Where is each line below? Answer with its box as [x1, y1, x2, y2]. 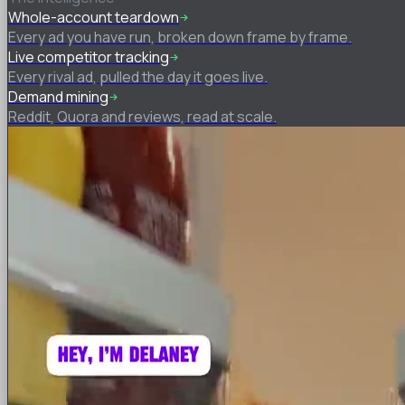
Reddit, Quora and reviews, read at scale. [8, 106, 277, 127]
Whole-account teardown [8, 6, 179, 27]
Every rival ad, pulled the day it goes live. [8, 66, 268, 87]
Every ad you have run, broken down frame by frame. [8, 26, 352, 47]
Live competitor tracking [8, 46, 169, 67]
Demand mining [8, 86, 108, 107]
